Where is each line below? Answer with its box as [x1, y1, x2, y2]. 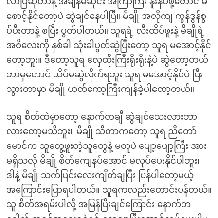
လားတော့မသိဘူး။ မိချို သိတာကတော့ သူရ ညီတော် [6, 127, 197, 136]
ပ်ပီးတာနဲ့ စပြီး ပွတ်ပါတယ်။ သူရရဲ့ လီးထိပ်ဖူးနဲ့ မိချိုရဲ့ [6, 26, 205, 36]
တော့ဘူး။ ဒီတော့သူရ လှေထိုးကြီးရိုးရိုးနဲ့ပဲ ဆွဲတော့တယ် [6, 55, 208, 65]
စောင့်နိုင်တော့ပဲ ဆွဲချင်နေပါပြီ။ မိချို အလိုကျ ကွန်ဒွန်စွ [6, 11, 206, 21]
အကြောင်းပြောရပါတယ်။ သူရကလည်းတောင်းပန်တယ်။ [6, 185, 212, 195]
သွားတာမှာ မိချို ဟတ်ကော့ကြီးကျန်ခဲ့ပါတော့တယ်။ [6, 84, 194, 94]
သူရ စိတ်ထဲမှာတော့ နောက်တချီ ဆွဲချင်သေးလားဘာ [6, 112, 197, 122]
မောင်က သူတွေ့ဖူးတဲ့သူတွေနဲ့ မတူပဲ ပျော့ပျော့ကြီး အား [6, 141, 207, 151]
